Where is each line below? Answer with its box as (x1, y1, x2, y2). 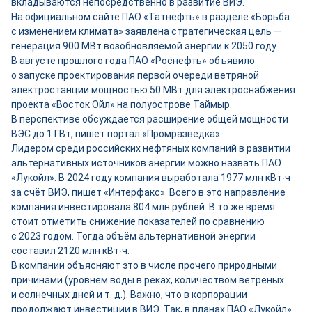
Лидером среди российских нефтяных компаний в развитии (11, 143, 290, 154)
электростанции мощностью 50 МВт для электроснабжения (11, 84, 295, 95)
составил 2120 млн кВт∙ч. (11, 245, 130, 256)
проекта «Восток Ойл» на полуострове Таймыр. (11, 99, 232, 110)
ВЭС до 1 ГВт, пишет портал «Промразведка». (11, 128, 222, 139)
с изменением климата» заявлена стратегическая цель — (11, 26, 281, 37)
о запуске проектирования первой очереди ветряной (11, 70, 259, 81)
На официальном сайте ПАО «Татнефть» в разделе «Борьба (11, 11, 290, 22)
